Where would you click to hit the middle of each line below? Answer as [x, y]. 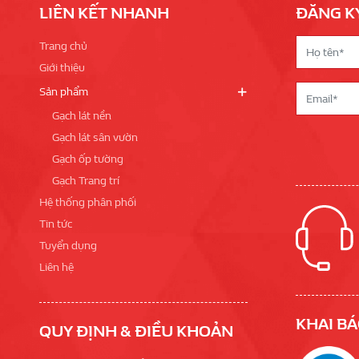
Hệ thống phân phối [88, 203]
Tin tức [56, 224]
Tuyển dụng [68, 246]
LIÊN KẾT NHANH [104, 14]
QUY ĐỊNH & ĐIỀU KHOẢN [136, 332]
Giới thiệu [62, 68]
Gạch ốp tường [88, 159]
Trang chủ [63, 46]
